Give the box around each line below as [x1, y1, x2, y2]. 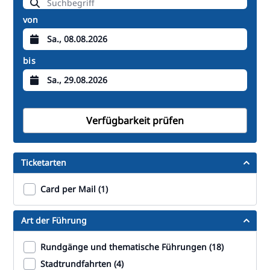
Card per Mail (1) [40, 183, 108, 195]
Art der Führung [21, 215, 87, 226]
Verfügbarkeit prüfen [86, 114, 184, 127]
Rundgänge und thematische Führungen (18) [40, 241, 224, 253]
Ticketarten [21, 157, 66, 168]
